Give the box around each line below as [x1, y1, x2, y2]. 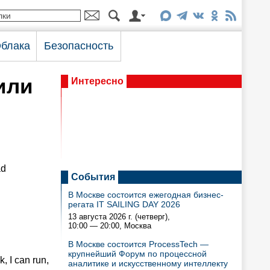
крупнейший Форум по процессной [68, 249, 207, 259]
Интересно [71, 76, 124, 86]
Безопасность [44, 40, 113, 52]
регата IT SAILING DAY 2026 [68, 199, 180, 209]
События [71, 172, 115, 182]
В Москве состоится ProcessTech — [68, 239, 209, 249]
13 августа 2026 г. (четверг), [68, 212, 170, 221]
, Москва [119, 221, 151, 230]
